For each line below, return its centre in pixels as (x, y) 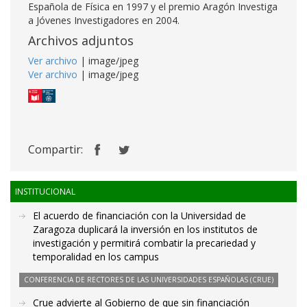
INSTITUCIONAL (45, 192)
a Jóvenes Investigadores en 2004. (104, 20)
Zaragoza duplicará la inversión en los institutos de (145, 230)
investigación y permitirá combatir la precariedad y (144, 243)
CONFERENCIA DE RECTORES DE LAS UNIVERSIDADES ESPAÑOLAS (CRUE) (149, 280)
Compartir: (56, 150)
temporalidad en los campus (96, 257)
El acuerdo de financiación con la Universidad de (139, 216)
